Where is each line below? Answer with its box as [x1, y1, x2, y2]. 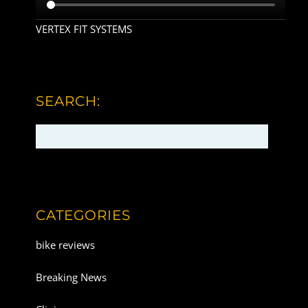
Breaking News [36, 270, 107, 285]
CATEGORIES [36, 206, 131, 223]
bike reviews [36, 238, 96, 252]
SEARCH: [36, 92, 101, 109]
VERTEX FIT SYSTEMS [36, 22, 133, 36]
